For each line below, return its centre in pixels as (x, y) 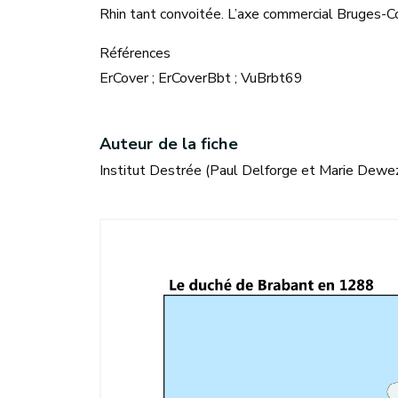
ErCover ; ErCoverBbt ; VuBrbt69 (201, 78)
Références (135, 53)
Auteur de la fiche (169, 144)
